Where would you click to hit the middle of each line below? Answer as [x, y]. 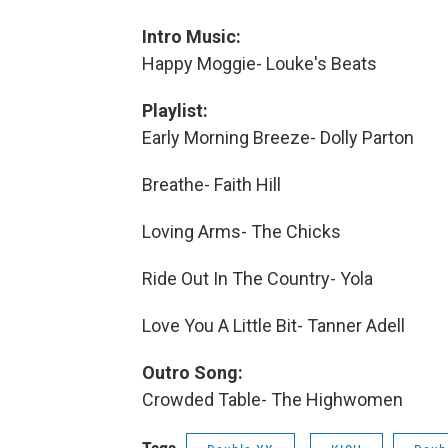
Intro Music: [191, 36]
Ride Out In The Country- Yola [257, 278]
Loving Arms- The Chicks [241, 231]
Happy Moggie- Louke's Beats [259, 63]
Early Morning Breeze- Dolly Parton [278, 137]
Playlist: [175, 110]
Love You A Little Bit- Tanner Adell [273, 325]
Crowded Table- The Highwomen [272, 399]
